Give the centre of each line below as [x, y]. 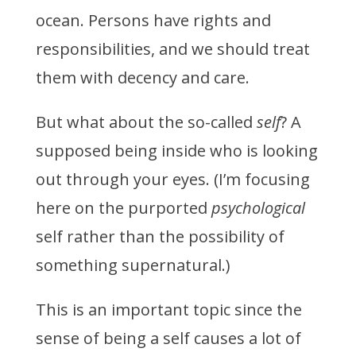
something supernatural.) [135, 265]
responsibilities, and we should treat [172, 49]
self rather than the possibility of [160, 237]
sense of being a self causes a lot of [168, 339]
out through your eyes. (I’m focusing [172, 180]
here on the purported [123, 208]
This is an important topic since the [168, 310]
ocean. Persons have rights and [153, 21]
